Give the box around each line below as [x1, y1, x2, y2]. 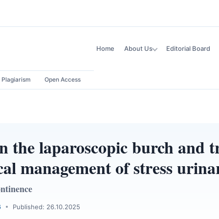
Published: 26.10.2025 [13, 203, 80, 211]
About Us [124, 44, 153, 52]
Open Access [44, 76, 81, 83]
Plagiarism [1, 76, 31, 83]
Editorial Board [166, 44, 210, 52]
